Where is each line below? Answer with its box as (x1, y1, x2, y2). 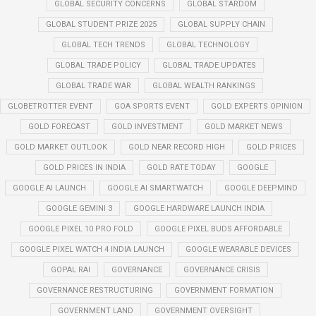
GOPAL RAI (50, 265, 90, 274)
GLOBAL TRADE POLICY (54, 61, 141, 70)
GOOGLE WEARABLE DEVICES (186, 245, 291, 254)
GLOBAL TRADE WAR (55, 81, 131, 90)
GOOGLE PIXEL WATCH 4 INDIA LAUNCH (19, 245, 164, 254)
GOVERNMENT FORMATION (174, 286, 274, 295)
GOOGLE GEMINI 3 (46, 204, 112, 213)
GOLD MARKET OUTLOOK (14, 142, 107, 152)
